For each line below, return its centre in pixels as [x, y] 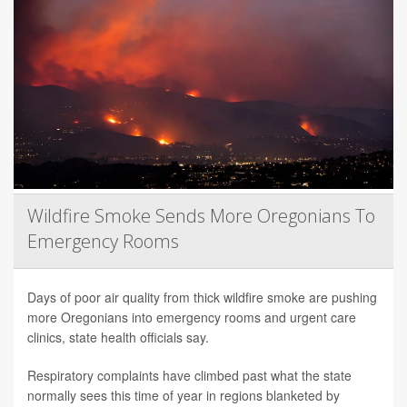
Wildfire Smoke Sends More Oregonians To [201, 216]
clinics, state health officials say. [118, 338]
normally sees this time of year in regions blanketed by [184, 396]
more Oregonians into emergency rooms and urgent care [192, 318]
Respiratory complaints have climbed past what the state [189, 376]
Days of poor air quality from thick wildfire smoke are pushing [202, 298]
